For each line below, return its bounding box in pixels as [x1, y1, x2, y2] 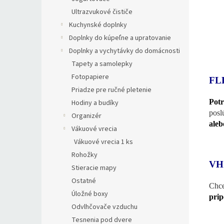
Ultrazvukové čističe [71, 7, 132, 17]
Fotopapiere [71, 72, 109, 82]
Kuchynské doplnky [69, 20, 127, 30]
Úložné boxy [71, 189, 108, 199]
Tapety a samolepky [71, 59, 132, 69]
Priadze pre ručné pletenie [71, 85, 151, 95]
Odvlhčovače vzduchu [71, 202, 137, 212]
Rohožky [71, 150, 97, 160]
